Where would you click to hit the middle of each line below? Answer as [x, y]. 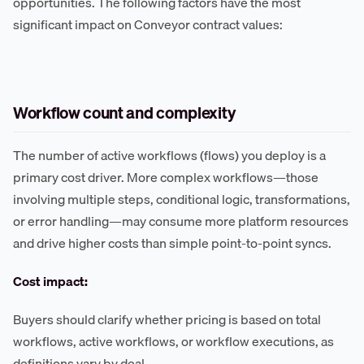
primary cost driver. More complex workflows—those [166, 178]
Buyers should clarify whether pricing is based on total [167, 320]
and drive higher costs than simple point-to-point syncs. [172, 243]
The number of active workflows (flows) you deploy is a [169, 156]
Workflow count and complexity [124, 113]
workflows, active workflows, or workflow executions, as [173, 342]
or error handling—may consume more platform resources [181, 221]
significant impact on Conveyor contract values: [148, 25]
